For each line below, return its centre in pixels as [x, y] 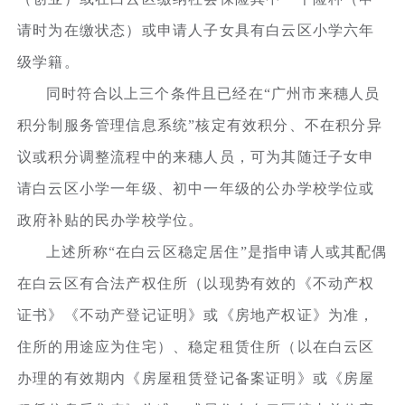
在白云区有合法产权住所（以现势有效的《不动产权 [196, 283]
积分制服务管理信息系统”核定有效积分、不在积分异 [200, 125]
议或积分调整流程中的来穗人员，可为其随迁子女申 [196, 156]
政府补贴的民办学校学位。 [111, 220]
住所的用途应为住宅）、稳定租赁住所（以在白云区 [196, 346]
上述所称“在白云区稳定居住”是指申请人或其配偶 [217, 251]
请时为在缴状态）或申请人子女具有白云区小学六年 [196, 30]
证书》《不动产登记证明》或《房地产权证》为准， [196, 315]
